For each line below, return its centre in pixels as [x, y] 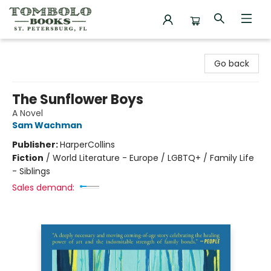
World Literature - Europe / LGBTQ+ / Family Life [153, 158]
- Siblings [31, 171]
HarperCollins [87, 145]
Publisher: [36, 145]
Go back [232, 64]
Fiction [28, 158]
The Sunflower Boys [78, 100]
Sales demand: [43, 188]
